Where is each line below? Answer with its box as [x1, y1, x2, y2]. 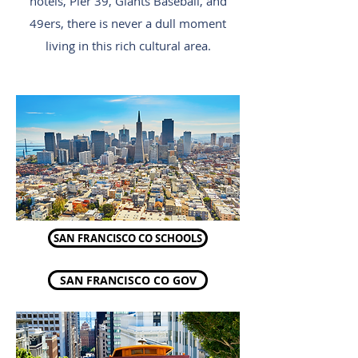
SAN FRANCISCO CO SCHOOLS [54, 231, 202, 245]
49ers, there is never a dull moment [30, 15, 226, 31]
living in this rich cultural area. [45, 38, 211, 54]
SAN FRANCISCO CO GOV [59, 272, 197, 288]
